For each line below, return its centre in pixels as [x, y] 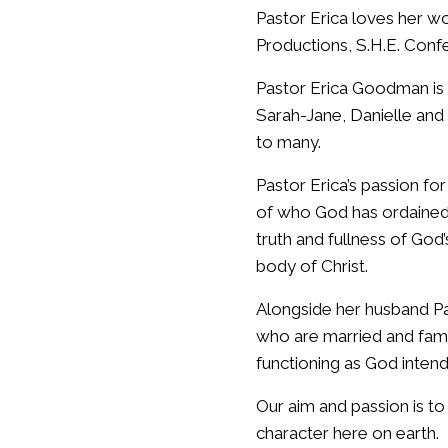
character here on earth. [347, 432]
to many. [288, 141]
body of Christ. [312, 265]
